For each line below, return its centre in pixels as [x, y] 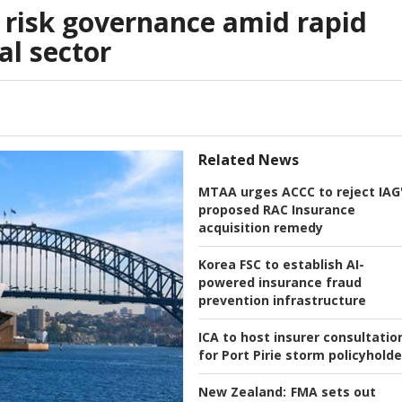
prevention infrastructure [282, 301]
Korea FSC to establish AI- [281, 265]
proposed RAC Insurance [277, 210]
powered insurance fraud [280, 283]
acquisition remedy [261, 228]
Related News [249, 160]
